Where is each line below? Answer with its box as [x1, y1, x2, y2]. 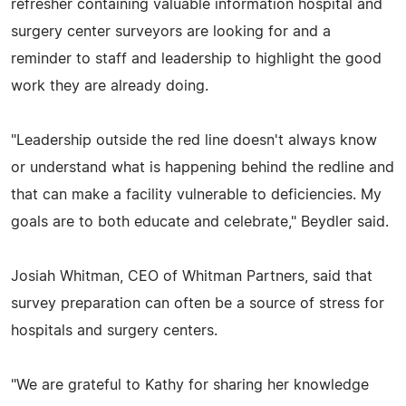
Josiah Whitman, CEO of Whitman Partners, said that [11, 268, 372, 284]
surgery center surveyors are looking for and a [11, 24, 331, 39]
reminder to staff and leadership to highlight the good [11, 51, 382, 66]
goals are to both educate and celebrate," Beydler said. [11, 214, 389, 229]
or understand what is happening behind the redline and [11, 159, 394, 175]
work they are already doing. [11, 78, 208, 93]
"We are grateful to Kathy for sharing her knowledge [11, 377, 369, 392]
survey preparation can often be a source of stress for [11, 295, 384, 311]
